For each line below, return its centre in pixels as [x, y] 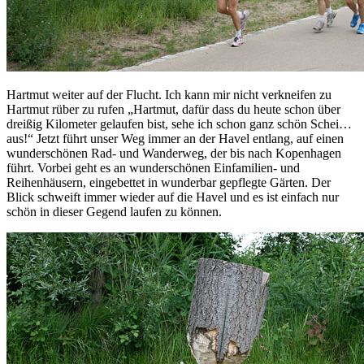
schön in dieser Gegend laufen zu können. [114, 212]
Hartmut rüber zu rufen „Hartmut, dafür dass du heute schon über [173, 110]
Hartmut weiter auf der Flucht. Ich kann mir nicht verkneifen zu [169, 95]
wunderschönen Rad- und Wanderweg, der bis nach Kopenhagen [174, 154]
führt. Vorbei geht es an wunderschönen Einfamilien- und [153, 168]
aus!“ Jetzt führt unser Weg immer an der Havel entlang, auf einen [175, 139]
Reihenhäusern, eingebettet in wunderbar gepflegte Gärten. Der [169, 183]
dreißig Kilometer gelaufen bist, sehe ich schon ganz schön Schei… [179, 124]
